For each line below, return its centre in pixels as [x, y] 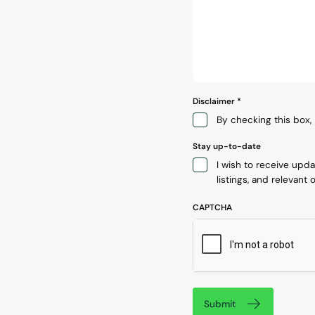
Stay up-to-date [227, 146]
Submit [220, 304]
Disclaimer [214, 101]
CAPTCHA [212, 207]
